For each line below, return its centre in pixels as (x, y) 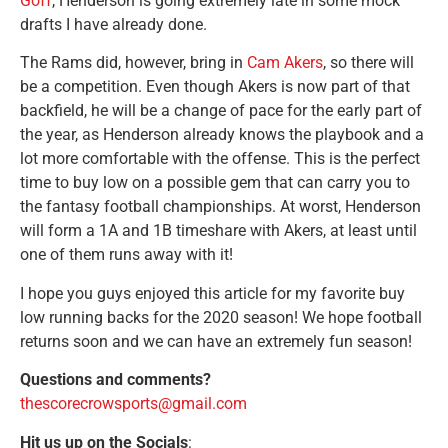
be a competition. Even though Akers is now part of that (215, 87)
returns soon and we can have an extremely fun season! (216, 341)
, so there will (368, 63)
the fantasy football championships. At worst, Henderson (220, 207)
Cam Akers (285, 63)
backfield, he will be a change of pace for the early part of (221, 111)
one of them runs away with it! (126, 255)
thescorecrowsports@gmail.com (133, 404)
